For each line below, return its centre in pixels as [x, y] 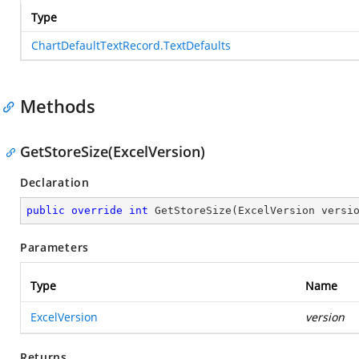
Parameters [54, 247]
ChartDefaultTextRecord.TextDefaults [131, 45]
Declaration [55, 182]
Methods [58, 106]
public [46, 210]
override [97, 210]
